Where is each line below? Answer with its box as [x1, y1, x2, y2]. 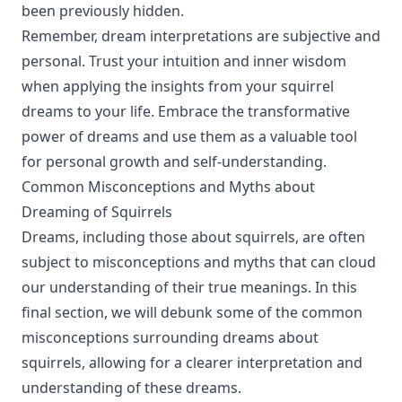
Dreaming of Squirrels [22, 202, 172, 222]
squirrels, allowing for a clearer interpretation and [22, 353, 363, 372]
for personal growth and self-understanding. [22, 152, 327, 171]
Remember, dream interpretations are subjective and [22, 26, 380, 46]
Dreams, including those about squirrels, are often [22, 227, 365, 247]
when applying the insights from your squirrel [22, 76, 334, 96]
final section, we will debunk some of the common [22, 302, 363, 322]
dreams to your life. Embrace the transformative [22, 101, 350, 121]
